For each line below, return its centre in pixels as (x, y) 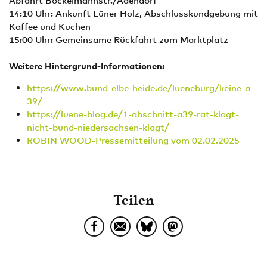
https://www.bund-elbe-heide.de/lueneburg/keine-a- (140, 88)
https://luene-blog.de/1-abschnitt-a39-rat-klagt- (133, 114)
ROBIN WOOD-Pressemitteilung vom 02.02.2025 (133, 140)
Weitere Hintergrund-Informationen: (87, 66)
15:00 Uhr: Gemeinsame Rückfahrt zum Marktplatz (119, 39)
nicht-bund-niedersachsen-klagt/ (98, 127)
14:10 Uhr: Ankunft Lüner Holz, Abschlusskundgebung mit (133, 13)
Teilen (133, 199)
